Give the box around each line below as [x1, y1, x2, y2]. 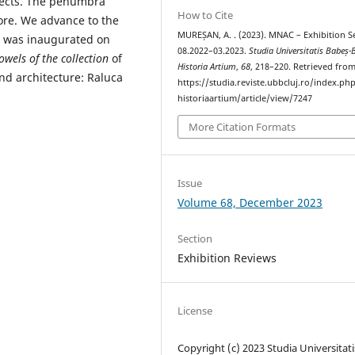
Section [177, 231, 213, 246]
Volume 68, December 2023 [177, 194, 323, 210]
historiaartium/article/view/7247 [177, 93, 313, 105]
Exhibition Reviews [177, 250, 277, 265]
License [177, 303, 213, 318]
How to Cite [177, 8, 234, 23]
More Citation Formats [189, 119, 296, 134]
